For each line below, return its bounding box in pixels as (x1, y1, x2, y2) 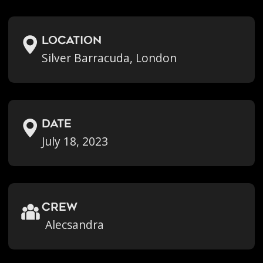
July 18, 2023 (42, 133, 109, 149)
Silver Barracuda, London (42, 50, 177, 66)
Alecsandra (45, 217, 104, 232)
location (42, 35, 102, 47)
